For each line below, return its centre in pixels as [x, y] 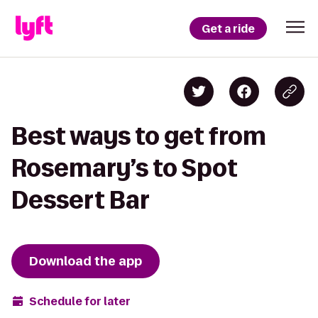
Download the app [86, 261]
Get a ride [228, 28]
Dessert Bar [81, 200]
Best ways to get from [139, 136]
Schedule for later [80, 301]
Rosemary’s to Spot [125, 168]
